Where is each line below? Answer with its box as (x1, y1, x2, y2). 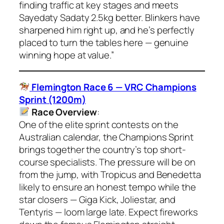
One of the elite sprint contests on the (19, 117, 179, 131)
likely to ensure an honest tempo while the (19, 180, 196, 193)
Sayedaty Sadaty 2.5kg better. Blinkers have (19, 10, 200, 24)
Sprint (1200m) (19, 92, 86, 106)
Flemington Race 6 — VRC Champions (29, 80, 196, 93)
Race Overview (31, 105, 97, 118)
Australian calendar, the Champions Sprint (19, 130, 193, 143)
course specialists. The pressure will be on (19, 155, 195, 168)
